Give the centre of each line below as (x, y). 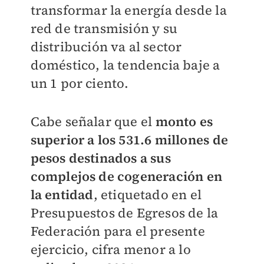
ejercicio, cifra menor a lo (110, 250)
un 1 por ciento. (80, 83)
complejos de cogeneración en (126, 176)
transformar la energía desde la (128, 10)
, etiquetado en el (148, 195)
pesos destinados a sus (100, 158)
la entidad (62, 195)
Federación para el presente (118, 231)
